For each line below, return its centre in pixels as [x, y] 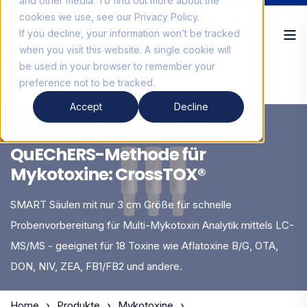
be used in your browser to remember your [117, 66]
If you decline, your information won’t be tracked [130, 33]
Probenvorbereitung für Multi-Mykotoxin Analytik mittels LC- [152, 225]
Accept [86, 107]
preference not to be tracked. [87, 82]
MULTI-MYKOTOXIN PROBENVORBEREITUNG [116, 126]
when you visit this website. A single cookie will [125, 49]
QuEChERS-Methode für [108, 155]
